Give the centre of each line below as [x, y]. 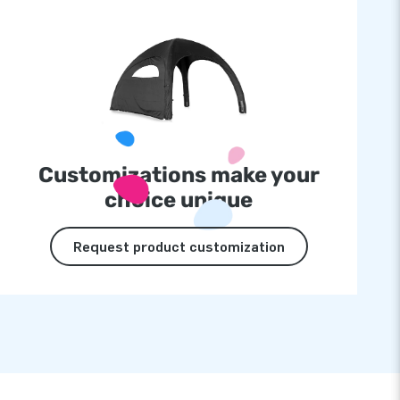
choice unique [179, 200]
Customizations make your [179, 175]
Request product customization [179, 246]
